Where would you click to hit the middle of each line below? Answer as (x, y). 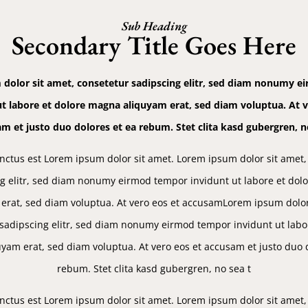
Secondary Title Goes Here (154, 45)
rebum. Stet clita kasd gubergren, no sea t (154, 268)
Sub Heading (154, 25)
